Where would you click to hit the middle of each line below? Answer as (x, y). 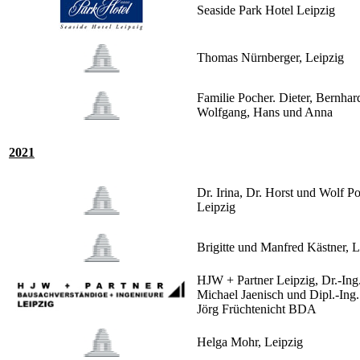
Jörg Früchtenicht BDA (257, 309)
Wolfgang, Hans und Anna (265, 112)
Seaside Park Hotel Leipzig (266, 10)
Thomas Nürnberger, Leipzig (270, 58)
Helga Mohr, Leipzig (250, 342)
